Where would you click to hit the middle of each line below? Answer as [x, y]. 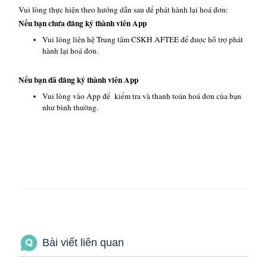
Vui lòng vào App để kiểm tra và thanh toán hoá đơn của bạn [142, 96]
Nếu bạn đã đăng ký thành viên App [78, 80]
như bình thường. [70, 107]
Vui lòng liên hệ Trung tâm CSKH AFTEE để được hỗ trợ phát [143, 39]
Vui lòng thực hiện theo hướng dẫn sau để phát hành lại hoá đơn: [123, 10]
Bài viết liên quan [83, 243]
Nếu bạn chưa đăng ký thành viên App [83, 23]
